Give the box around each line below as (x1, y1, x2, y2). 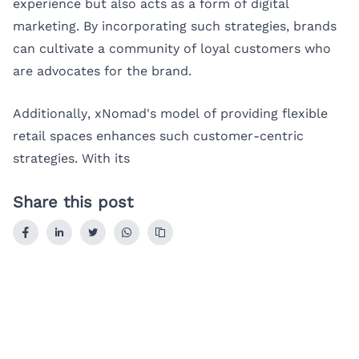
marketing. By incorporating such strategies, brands (13, 18, 337, 34)
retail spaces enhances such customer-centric (13, 128, 304, 144)
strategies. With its (13, 151, 130, 167)
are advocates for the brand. (13, 63, 192, 79)
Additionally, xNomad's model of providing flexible (13, 106, 328, 122)
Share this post (13, 192, 133, 212)
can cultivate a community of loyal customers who (13, 40, 331, 56)
